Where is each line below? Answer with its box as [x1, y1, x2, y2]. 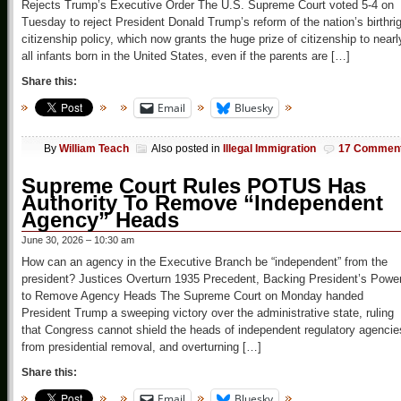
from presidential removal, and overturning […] [21, 340, 261, 354]
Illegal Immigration [223, 142, 316, 156]
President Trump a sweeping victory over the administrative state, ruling [21, 306, 394, 320]
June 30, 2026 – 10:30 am [21, 235, 134, 246]
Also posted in [151, 142, 223, 156]
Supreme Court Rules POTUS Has [21, 174, 366, 199]
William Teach [59, 142, 129, 156]
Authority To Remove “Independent [21, 191, 383, 216]
